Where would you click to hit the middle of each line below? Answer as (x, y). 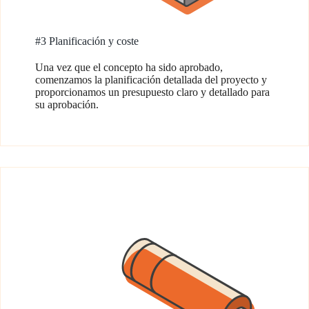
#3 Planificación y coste (87, 41)
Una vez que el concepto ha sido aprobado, (129, 67)
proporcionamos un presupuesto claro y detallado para (152, 92)
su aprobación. (67, 104)
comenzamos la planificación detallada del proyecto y (151, 80)
